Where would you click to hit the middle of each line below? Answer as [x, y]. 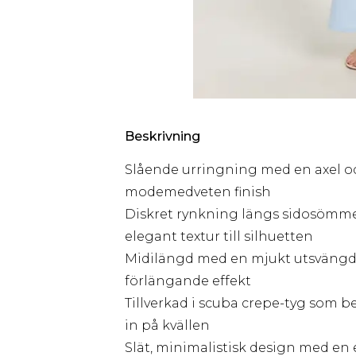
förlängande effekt [188, 281]
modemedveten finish [198, 192]
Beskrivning [163, 136]
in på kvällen [167, 325]
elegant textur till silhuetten [219, 236]
